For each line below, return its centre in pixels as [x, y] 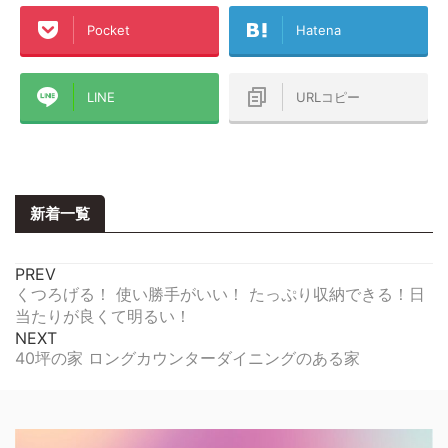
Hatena [318, 29]
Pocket [108, 29]
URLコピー [328, 96]
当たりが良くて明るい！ [103, 315]
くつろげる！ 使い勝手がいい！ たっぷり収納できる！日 [220, 293]
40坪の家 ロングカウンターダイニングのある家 [187, 357]
